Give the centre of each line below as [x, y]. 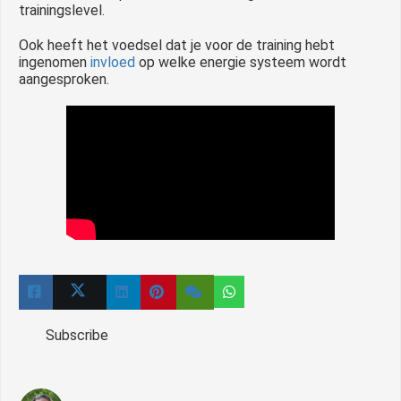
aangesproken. [64, 79]
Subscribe [77, 335]
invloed [113, 62]
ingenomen [55, 62]
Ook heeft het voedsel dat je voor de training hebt [177, 45]
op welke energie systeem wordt [241, 62]
